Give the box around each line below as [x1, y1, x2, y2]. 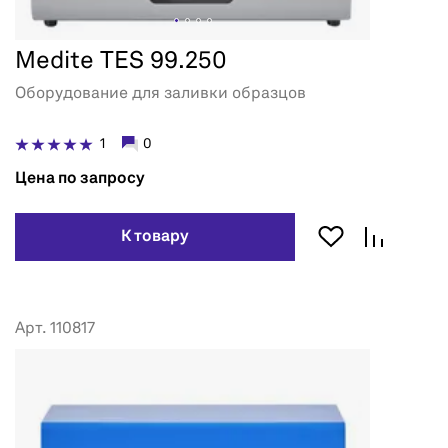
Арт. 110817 [15, 321, 95, 338]
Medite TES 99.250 [15, 50, 227, 75]
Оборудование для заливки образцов [15, 86, 306, 103]
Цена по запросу [15, 171, 145, 188]
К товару [121, 229, 189, 246]
